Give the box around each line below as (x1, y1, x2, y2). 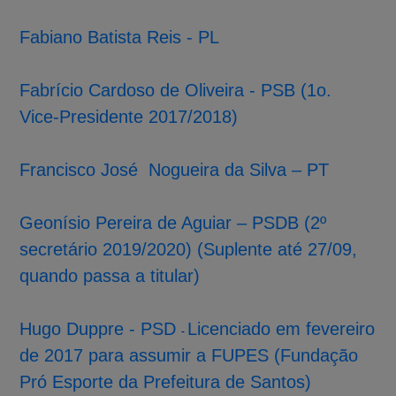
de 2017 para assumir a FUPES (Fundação (19, 345, 359, 365)
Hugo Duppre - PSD (19, 318, 177, 339)
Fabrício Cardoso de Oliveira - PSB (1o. (19, 80, 332, 100)
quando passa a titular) (19, 265, 201, 286)
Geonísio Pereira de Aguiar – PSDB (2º (19, 212, 327, 232)
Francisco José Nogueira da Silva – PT (19, 159, 330, 179)
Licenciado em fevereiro (187, 318, 376, 339)
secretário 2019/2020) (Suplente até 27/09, (19, 239, 358, 259)
